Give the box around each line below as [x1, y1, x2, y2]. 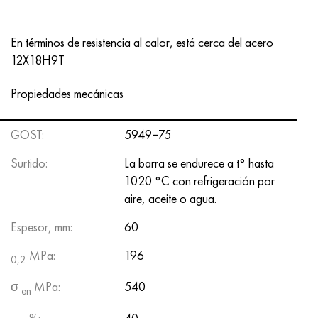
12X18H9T [11, 51, 65, 68]
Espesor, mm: [11, 218, 72, 235]
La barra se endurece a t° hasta [124, 154, 274, 171]
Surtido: [11, 154, 48, 171]
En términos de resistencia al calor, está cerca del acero [11, 33, 273, 50]
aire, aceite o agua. [124, 190, 216, 207]
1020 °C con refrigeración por [124, 172, 275, 189]
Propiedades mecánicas [11, 85, 124, 102]
